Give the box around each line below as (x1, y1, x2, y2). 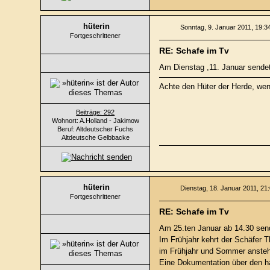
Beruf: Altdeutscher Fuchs (57, 125, 134, 133)
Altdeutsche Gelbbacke (61, 134, 130, 142)
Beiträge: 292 (76, 108, 115, 116)
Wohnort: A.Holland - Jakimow (51, 117, 139, 125)
